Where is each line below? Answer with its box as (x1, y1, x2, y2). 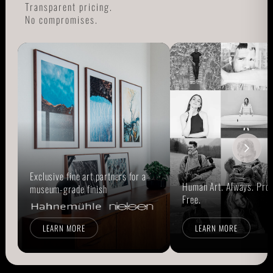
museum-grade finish (29, 182, 108, 197)
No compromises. (24, 12, 98, 27)
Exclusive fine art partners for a (29, 169, 146, 184)
